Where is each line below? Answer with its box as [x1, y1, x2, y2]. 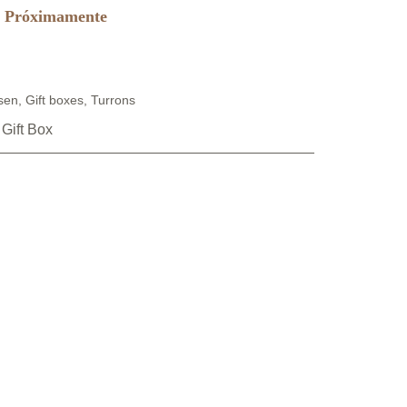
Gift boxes [25, 93, 84, 107]
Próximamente [4, 7, 107, 25]
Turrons [91, 93, 135, 107]
